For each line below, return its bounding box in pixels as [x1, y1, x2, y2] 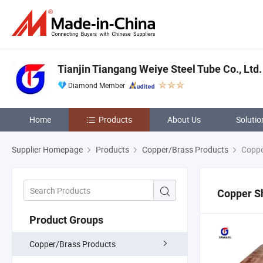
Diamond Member [68, 80, 125, 90]
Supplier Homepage [12, 144, 83, 155]
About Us [167, 114, 201, 125]
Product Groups [29, 213, 103, 226]
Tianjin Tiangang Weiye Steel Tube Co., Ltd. [58, 63, 262, 75]
